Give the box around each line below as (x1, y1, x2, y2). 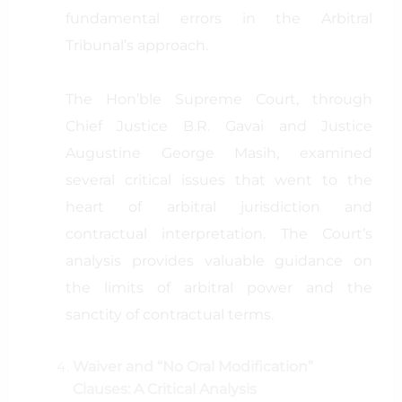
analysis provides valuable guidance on (65, 252, 373, 269)
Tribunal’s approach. (65, 37, 208, 54)
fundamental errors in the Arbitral (65, 10, 373, 27)
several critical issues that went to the (65, 171, 373, 188)
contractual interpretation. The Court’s (65, 225, 373, 242)
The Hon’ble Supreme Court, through (65, 91, 373, 108)
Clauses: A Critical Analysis (72, 380, 257, 398)
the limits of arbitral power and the (65, 279, 373, 296)
